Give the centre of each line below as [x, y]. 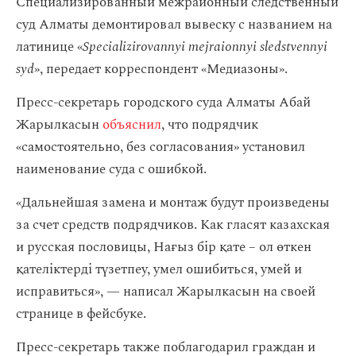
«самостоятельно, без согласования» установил [161, 147]
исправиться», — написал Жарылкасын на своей [166, 292]
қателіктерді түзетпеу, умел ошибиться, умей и [159, 269]
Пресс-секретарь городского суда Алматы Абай [163, 103]
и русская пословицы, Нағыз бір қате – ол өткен [164, 247]
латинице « [49, 47]
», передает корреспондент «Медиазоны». [161, 69]
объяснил [132, 125]
